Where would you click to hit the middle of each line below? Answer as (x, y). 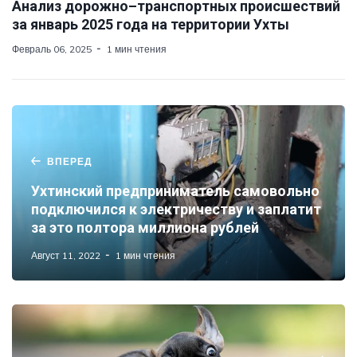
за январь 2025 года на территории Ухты (151, 24)
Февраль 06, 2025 (52, 49)
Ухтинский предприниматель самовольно (175, 190)
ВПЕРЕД (70, 161)
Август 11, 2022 (66, 255)
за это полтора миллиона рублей (145, 227)
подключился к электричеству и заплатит (176, 209)
